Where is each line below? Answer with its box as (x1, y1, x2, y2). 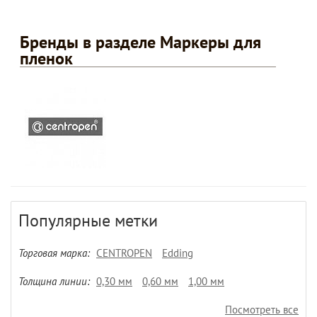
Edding (162, 246, 193, 260)
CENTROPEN (96, 246, 152, 260)
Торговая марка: (18, 246, 90, 260)
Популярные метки (18, 209, 158, 231)
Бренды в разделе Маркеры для (20, 31, 261, 53)
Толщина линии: (18, 275, 90, 288)
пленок (20, 47, 73, 69)
